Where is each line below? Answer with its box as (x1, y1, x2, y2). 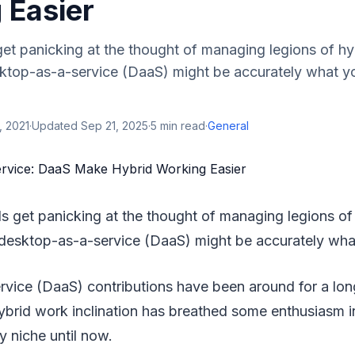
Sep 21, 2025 (81, 119, 148, 132)
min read (157, 119, 205, 132)
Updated (32, 119, 81, 132)
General (208, 119, 249, 132)
